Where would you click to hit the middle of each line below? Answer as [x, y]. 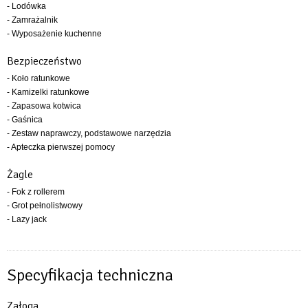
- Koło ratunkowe [38, 78]
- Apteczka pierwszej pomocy [61, 147]
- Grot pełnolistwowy [45, 205]
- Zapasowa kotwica [44, 106]
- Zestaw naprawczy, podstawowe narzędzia [89, 133]
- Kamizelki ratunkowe [48, 92]
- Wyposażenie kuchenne [54, 33]
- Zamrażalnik [32, 20]
